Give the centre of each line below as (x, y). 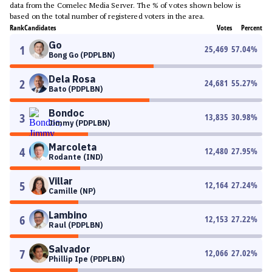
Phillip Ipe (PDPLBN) (87, 259)
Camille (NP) (72, 191)
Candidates (40, 28)
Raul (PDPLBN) (76, 225)
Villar (61, 181)
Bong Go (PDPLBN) (82, 55)
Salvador (70, 249)
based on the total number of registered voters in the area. (107, 16)
